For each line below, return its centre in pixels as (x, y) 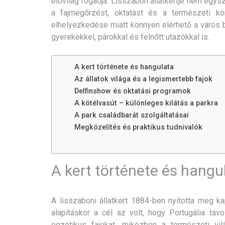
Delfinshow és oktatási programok (133, 91)
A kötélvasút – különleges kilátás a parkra (146, 103)
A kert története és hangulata (124, 67)
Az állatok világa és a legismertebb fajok (143, 79)
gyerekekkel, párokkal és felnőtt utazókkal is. (130, 37)
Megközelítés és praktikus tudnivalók (138, 127)
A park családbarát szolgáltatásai (132, 115)
